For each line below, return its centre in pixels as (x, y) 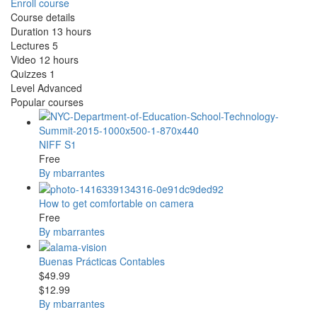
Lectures (31, 46)
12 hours (59, 60)
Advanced (60, 88)
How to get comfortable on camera (116, 203)
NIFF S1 (58, 145)
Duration (31, 31)
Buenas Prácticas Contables (102, 261)
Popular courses (47, 102)
